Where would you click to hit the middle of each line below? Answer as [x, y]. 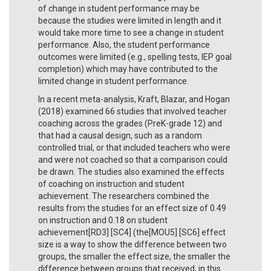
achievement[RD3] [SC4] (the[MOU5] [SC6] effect [132, 232]
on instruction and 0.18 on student [103, 220]
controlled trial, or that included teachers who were [134, 147]
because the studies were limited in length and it [130, 20]
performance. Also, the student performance [124, 44]
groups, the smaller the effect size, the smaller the [134, 256]
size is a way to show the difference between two [132, 244]
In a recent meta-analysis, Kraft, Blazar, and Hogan [134, 99]
